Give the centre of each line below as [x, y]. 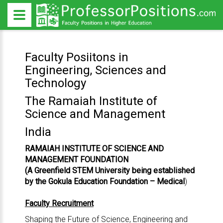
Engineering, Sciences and [95, 70]
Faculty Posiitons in [76, 57]
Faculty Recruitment [59, 203]
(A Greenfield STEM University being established [110, 170]
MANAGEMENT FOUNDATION [76, 160]
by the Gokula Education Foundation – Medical [105, 181]
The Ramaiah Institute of [91, 101]
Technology [55, 83]
